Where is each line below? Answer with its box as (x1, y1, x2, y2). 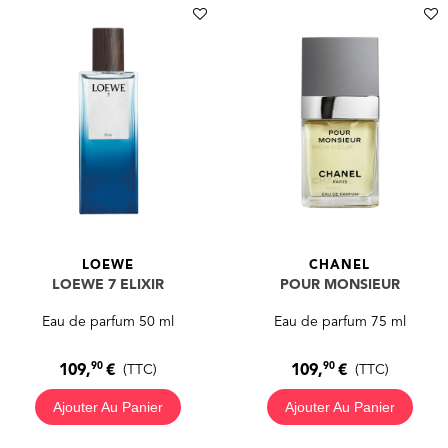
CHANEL (309, 259, 371, 273)
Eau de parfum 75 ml (273, 315, 406, 330)
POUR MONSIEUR (279, 278, 400, 293)
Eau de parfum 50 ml (42, 315, 175, 330)
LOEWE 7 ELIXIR (52, 278, 165, 293)
